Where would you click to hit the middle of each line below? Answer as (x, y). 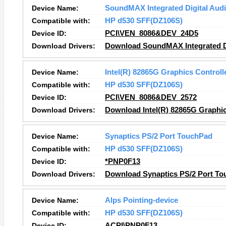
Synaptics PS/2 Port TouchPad (159, 136)
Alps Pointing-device (142, 200)
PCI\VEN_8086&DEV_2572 (151, 97)
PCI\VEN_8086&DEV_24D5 (152, 33)
